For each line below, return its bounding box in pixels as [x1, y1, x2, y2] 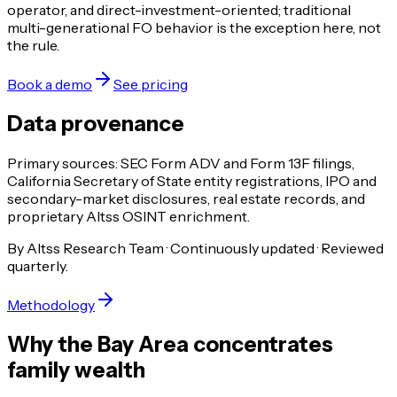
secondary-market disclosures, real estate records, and [7, 190, 365, 208]
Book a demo [7, 75, 92, 94]
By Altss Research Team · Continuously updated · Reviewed [7, 239, 384, 258]
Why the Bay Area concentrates [7, 331, 333, 358]
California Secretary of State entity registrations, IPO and [7, 172, 377, 191]
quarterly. [7, 257, 68, 276]
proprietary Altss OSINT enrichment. [7, 207, 250, 226]
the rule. [7, 36, 59, 55]
